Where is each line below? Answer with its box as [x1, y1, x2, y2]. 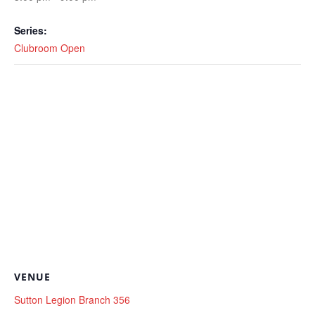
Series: [14, 22, 47, 37]
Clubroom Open [14, 40, 85, 55]
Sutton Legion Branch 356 [14, 292, 130, 307]
